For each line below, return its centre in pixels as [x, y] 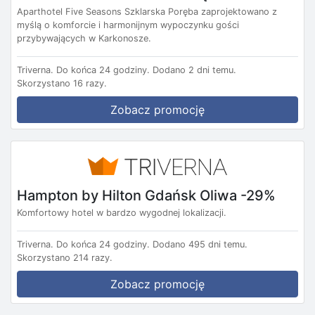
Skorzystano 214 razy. [65, 258]
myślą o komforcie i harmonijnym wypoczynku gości [128, 25]
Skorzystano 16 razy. [62, 83]
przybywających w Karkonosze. [84, 38]
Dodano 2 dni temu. [194, 70]
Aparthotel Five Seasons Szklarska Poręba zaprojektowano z [147, 11]
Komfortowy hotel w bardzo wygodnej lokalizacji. [122, 213]
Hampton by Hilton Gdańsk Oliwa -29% [146, 195]
